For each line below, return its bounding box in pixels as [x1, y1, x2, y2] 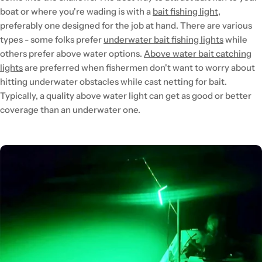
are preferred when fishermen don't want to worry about [23, 61, 255, 73]
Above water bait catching [144, 47, 251, 59]
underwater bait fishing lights [104, 33, 223, 45]
